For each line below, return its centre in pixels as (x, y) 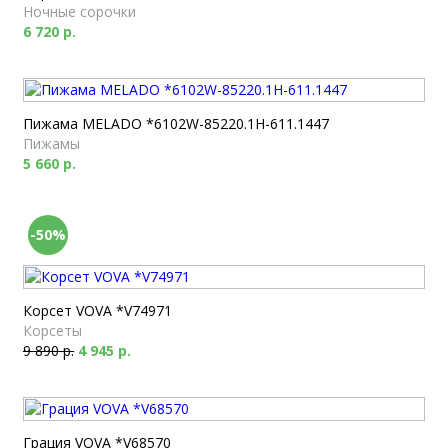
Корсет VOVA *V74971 (97, 310)
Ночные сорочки (79, 11)
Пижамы (51, 143)
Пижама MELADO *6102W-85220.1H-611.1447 (176, 123)
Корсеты (52, 330)
